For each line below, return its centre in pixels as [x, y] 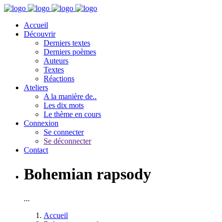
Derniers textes [67, 43]
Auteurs [56, 61]
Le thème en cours [72, 114]
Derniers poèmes [70, 52]
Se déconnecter [67, 141]
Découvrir [40, 34]
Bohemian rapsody [87, 174]
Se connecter [64, 132]
